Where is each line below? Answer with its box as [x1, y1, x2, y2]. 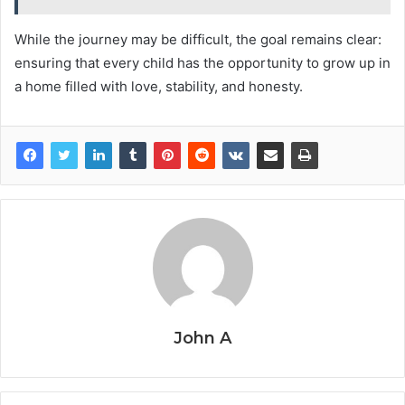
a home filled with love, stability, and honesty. [14, 78, 303, 96]
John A [174, 328, 231, 349]
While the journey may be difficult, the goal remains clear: [14, 31, 381, 49]
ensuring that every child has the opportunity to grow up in [14, 54, 391, 72]
